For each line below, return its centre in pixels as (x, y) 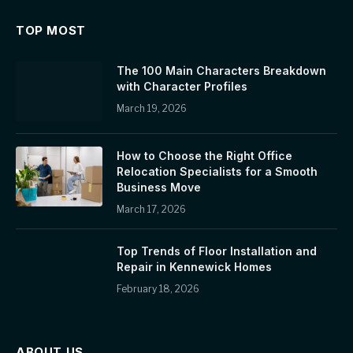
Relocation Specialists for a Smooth (217, 171)
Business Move (159, 187)
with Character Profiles (182, 86)
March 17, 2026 (151, 209)
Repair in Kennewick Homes (194, 266)
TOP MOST (51, 30)
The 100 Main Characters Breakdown (221, 70)
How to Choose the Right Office (204, 155)
